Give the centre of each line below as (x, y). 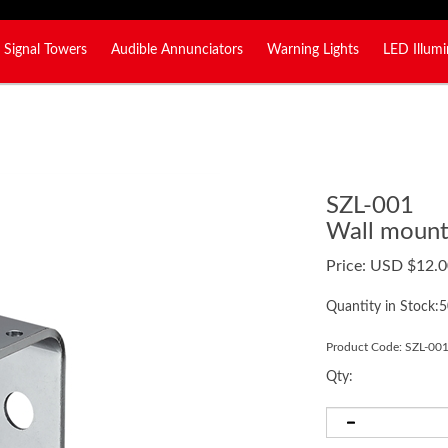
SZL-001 (369, 206)
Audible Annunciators (177, 50)
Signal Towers (45, 50)
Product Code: (363, 347)
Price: (345, 266)
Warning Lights (313, 50)
